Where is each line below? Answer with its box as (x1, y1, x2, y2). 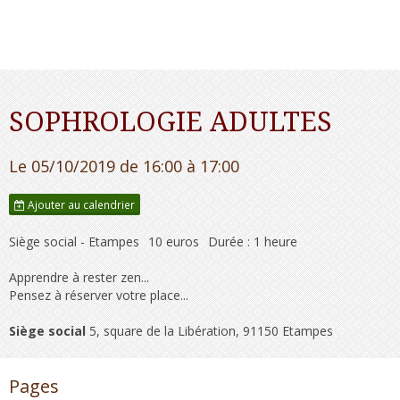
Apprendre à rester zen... (9, 269, 149, 286)
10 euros (148, 233, 199, 250)
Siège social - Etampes (9, 233, 139, 250)
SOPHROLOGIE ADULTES (9, 106, 332, 137)
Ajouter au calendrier (25, 197, 135, 212)
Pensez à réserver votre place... (9, 287, 188, 304)
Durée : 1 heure (208, 233, 297, 250)
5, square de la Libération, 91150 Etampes (86, 322, 333, 339)
